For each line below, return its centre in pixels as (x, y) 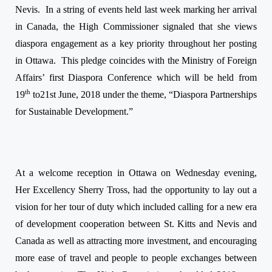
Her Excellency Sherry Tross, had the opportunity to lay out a (136, 189)
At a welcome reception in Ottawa (88, 172)
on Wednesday (190, 172)
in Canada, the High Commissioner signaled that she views (136, 26)
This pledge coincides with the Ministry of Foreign (159, 60)
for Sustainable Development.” (74, 112)
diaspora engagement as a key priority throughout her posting (136, 43)
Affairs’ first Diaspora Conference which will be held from (136, 77)
